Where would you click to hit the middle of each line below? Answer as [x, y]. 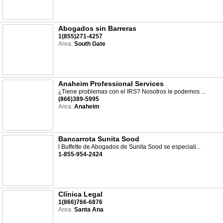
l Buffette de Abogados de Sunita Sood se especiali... [129, 147]
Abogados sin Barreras [97, 28]
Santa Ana [88, 210]
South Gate [89, 44]
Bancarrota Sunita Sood [99, 139]
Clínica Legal [80, 194]
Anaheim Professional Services [111, 84]
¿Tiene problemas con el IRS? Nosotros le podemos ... [132, 92]
